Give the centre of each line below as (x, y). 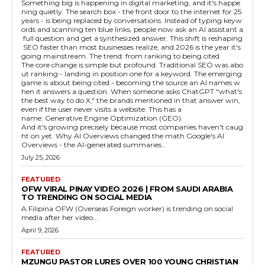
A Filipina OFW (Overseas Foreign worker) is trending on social (127, 209)
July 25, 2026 (41, 158)
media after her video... (60, 218)
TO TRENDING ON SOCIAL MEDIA (87, 197)
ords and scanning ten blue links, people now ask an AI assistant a (132, 30)
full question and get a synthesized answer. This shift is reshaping (132, 38)
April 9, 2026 (40, 230)
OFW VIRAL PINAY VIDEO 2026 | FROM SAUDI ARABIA (127, 189)
